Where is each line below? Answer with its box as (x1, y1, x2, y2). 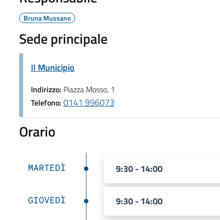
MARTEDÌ (27, 161, 66, 173)
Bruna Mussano (23, 12, 71, 23)
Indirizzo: (30, 83, 63, 95)
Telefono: (30, 96, 63, 109)
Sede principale (19, 27, 108, 49)
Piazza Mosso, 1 (63, 83, 115, 95)
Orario (19, 120, 55, 142)
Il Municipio (30, 60, 75, 74)
